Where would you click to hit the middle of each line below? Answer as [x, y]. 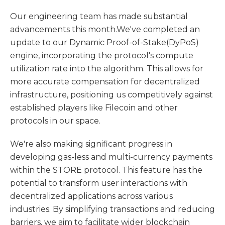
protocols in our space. [55, 121]
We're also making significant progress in [91, 144]
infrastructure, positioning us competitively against [111, 95]
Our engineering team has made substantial [99, 16]
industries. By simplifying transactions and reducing [113, 209]
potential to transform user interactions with [99, 183]
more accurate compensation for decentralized [105, 82]
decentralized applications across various [91, 196]
